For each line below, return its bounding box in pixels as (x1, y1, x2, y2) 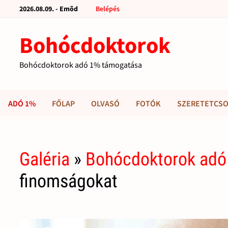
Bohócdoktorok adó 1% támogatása (19, 60, 142, 70)
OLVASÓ (91, 98, 120, 108)
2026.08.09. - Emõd (19, 4, 78, 13)
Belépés (96, 4, 120, 13)
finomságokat (19, 170, 118, 192)
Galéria (19, 149, 70, 170)
